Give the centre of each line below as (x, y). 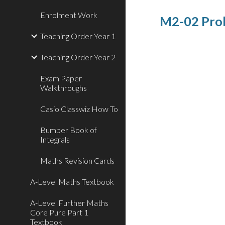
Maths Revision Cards (77, 160)
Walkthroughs (64, 88)
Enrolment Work (69, 15)
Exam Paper (61, 78)
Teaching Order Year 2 (78, 57)
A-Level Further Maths (69, 203)
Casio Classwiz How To (79, 109)
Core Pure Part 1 (59, 212)
